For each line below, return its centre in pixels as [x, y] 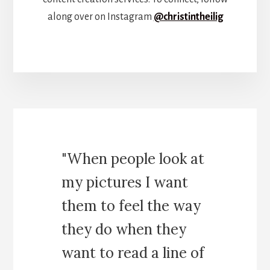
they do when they [124, 229]
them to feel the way [131, 206]
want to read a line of [133, 253]
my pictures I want [125, 182]
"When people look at [133, 159]
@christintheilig [188, 17]
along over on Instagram [100, 17]
